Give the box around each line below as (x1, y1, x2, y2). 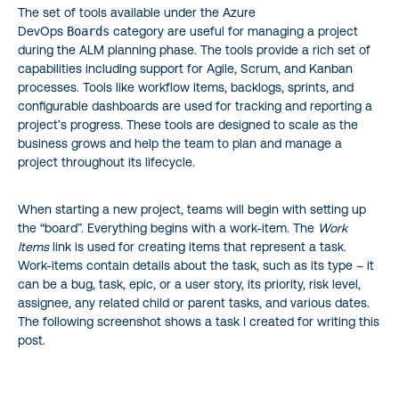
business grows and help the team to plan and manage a (18, 135, 342, 151)
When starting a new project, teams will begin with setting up (18, 201, 366, 216)
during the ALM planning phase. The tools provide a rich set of (18, 42, 370, 57)
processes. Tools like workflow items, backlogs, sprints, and (18, 79, 354, 94)
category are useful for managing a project (110, 23, 358, 38)
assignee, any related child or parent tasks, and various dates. (18, 295, 370, 310)
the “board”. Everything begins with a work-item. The (18, 220, 318, 235)
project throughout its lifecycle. (18, 154, 195, 169)
